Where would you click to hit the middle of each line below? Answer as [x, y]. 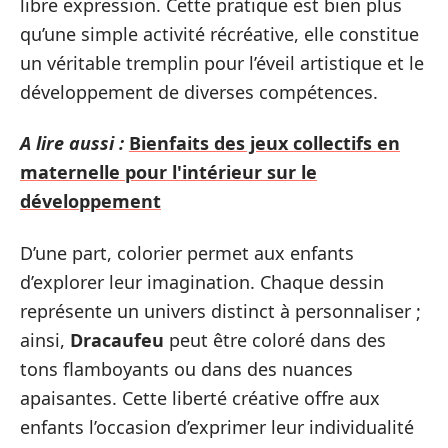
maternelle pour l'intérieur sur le [168, 172]
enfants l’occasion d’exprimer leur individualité [217, 426]
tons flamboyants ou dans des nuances [186, 368]
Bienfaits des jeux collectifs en [264, 143]
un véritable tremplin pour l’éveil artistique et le [222, 62]
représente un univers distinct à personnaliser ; [220, 310]
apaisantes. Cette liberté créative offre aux [200, 397]
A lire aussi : [72, 143]
